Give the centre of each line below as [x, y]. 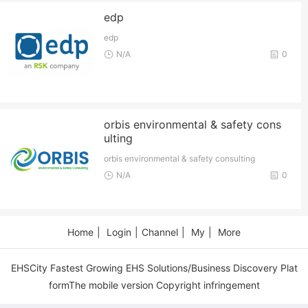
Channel [160, 232]
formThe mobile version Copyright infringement [154, 285]
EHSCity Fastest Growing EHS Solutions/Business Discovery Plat [154, 268]
